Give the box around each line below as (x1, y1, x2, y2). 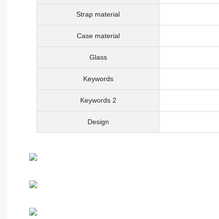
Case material (76, 32, 120, 40)
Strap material (76, 10, 120, 18)
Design (87, 118, 109, 126)
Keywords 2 (80, 96, 116, 104)
